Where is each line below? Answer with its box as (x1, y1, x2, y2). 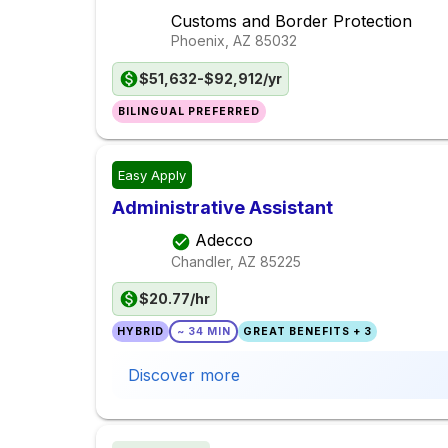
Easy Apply (118, 167, 186, 184)
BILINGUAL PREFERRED (118, 105, 261, 119)
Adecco (195, 230, 253, 251)
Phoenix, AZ (171, 32, 251, 50)
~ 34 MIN (176, 325, 231, 339)
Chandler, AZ (171, 252, 256, 270)
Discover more (128, 365, 240, 386)
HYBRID (117, 325, 165, 339)
